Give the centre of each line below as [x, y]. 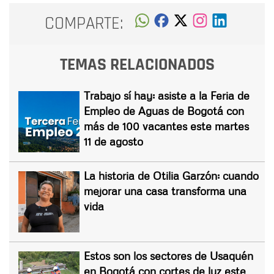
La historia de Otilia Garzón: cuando [171, 175]
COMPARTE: [84, 24]
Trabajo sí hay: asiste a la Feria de [167, 95]
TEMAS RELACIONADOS [137, 65]
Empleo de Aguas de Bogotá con [164, 110]
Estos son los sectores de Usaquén [168, 255]
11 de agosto [113, 141]
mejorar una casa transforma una [165, 191]
